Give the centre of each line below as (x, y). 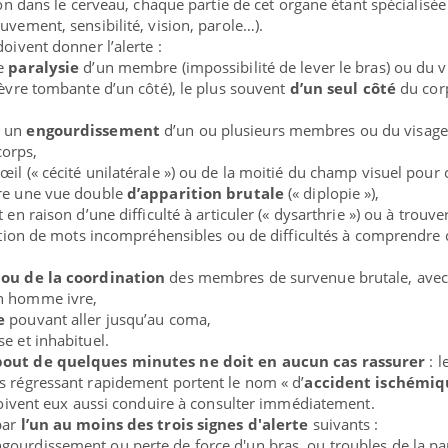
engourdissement (93, 130)
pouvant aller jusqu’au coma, (108, 319)
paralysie (44, 67)
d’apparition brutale (205, 193)
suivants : (343, 424)
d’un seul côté (342, 88)
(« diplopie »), (331, 193)
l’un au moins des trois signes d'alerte (164, 424)
